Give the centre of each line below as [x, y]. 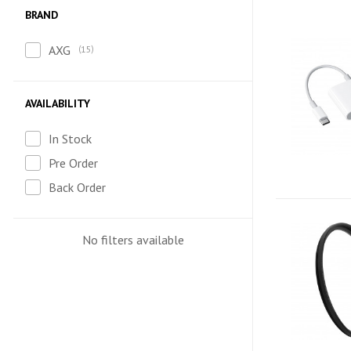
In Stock [70, 139]
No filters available [133, 240]
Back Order [77, 187]
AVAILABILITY [58, 103]
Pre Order [73, 163]
